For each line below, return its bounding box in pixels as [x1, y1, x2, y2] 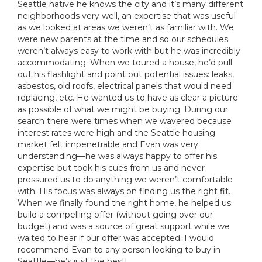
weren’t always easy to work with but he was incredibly [18, 45, 240, 56]
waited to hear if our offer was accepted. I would [18, 232, 214, 243]
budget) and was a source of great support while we [18, 220, 230, 232]
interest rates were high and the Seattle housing [18, 127, 215, 138]
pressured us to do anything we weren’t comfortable [18, 174, 233, 185]
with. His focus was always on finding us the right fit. [18, 185, 230, 196]
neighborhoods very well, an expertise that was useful [18, 10, 236, 21]
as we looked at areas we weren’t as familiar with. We [18, 22, 234, 33]
